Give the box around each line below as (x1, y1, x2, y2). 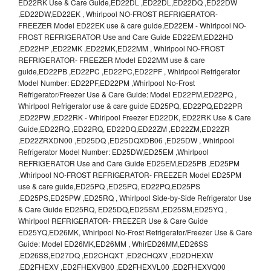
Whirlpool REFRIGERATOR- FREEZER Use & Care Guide (18, 215, 208, 226)
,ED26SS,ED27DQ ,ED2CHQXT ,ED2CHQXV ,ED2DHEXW (18, 249, 213, 260)
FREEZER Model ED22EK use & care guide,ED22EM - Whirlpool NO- (18, 19, 246, 30)
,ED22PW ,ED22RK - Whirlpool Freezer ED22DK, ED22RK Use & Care (18, 111, 251, 122)
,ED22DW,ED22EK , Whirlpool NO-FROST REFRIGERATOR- (18, 8, 218, 19)
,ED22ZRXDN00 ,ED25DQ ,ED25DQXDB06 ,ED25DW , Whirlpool (18, 134, 234, 145)
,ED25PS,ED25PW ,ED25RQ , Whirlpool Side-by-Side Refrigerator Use (18, 192, 252, 203)
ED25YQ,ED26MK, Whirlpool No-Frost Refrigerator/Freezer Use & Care (18, 226, 252, 237)
